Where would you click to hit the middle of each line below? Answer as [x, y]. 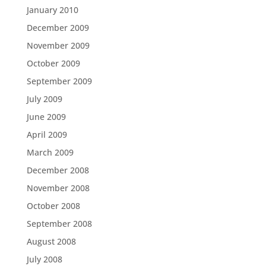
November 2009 [58, 45]
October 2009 [53, 63]
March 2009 [50, 152]
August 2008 [51, 241]
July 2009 [44, 99]
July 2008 [44, 259]
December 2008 [58, 170]
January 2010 [52, 10]
